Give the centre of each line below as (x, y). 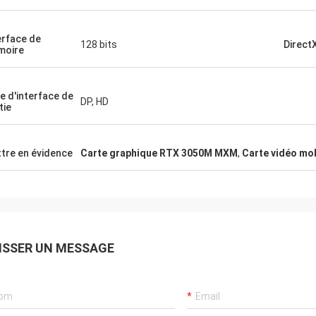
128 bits (99, 44)
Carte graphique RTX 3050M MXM (159, 153)
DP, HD (95, 102)
